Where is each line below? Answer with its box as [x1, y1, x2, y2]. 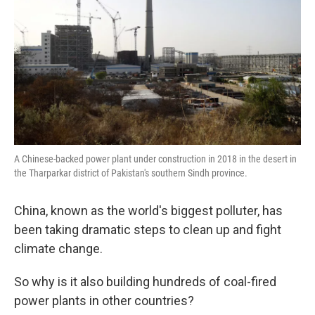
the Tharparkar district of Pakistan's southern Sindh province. [14, 167, 247, 179]
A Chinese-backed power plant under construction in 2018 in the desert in [14, 153, 297, 165]
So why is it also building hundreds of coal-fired [14, 274, 276, 289]
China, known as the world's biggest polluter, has [14, 203, 283, 218]
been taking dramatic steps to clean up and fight [14, 222, 281, 237]
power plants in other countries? [14, 293, 194, 308]
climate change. [14, 241, 103, 256]
